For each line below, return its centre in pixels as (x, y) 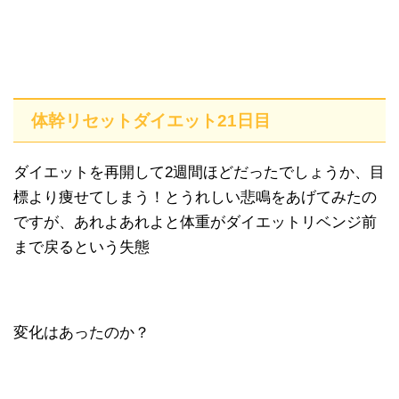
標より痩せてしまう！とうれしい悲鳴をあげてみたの (195, 197)
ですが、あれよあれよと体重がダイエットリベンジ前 (195, 222)
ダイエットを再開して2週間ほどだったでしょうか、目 (199, 172)
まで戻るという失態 (81, 247)
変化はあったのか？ (81, 332)
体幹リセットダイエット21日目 (151, 120)
